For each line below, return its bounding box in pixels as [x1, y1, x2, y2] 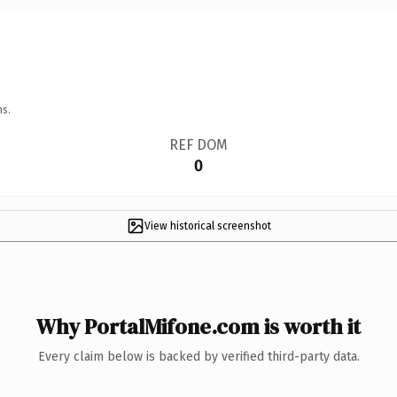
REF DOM [168, 136, 228, 153]
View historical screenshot [144, 219, 271, 232]
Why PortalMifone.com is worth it [36, 311, 361, 341]
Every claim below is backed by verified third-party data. [37, 348, 360, 364]
